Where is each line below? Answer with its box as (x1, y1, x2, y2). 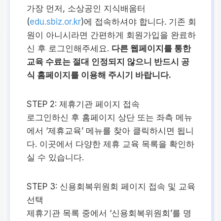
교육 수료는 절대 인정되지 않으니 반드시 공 (27, 57, 190, 67)
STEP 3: (27, 182, 58, 192)
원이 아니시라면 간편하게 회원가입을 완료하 (27, 30, 196, 40)
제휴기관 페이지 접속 (57, 99, 140, 110)
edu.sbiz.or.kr (30, 17, 81, 27)
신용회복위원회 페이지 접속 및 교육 (57, 182, 196, 192)
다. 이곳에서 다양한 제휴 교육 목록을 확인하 (27, 139, 195, 149)
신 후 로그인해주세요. (27, 43, 112, 54)
